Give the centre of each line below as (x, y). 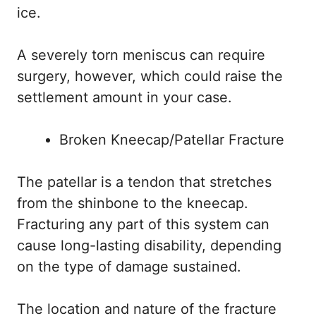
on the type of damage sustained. (129, 267)
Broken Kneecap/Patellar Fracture (172, 140)
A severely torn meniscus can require (141, 55)
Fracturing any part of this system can (143, 225)
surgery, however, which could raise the (150, 77)
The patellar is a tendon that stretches (144, 182)
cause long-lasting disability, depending (149, 246)
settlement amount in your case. (124, 98)
